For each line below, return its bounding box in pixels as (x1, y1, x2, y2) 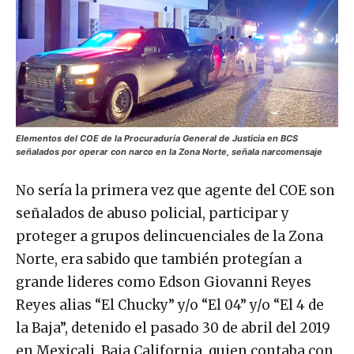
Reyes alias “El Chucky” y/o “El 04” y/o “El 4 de (16, 296, 324, 314)
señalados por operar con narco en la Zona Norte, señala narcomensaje (16, 145, 322, 157)
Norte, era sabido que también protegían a (16, 250, 302, 268)
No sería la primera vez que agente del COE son (16, 181, 335, 199)
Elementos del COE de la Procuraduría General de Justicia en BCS (16, 132, 298, 144)
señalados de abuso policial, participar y (16, 204, 289, 222)
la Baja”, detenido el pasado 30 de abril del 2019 (16, 318, 330, 337)
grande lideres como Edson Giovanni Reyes (16, 273, 311, 291)
